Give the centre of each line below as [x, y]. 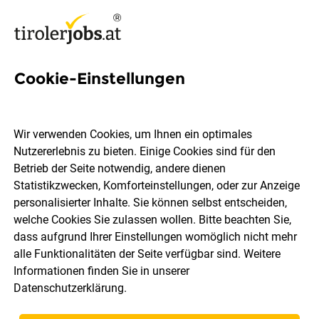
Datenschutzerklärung [69, 288]
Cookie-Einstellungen [100, 79]
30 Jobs [261, 306]
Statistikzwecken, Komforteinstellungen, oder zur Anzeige [157, 186]
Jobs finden [159, 247]
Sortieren [47, 306]
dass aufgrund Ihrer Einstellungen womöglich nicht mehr [156, 237]
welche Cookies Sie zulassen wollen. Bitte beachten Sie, [153, 220]
